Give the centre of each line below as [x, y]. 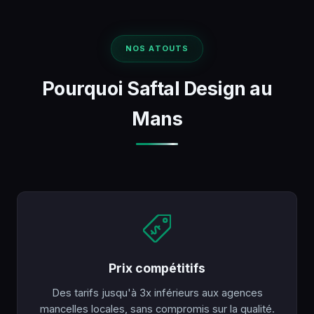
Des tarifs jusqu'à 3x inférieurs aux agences [157, 293]
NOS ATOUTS [157, 49]
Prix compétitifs [157, 268]
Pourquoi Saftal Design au [157, 89]
